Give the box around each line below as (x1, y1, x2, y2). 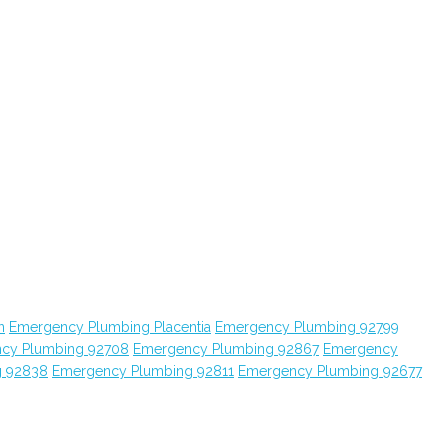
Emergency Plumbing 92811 (52, 363, 234, 379)
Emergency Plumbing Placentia (9, 319, 211, 335)
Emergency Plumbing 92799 (215, 319, 399, 335)
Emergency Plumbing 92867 (133, 341, 319, 357)
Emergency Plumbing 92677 (238, 363, 422, 379)
